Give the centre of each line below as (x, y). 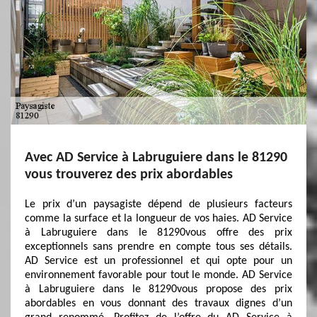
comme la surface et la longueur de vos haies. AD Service (158, 219)
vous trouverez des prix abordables (129, 175)
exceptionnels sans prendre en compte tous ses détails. (158, 247)
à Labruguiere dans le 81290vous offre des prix (158, 233)
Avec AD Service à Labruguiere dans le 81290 (156, 158)
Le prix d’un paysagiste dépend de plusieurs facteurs (158, 204)
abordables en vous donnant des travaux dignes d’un (158, 304)
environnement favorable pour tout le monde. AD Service (158, 275)
